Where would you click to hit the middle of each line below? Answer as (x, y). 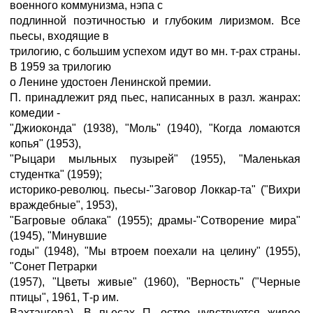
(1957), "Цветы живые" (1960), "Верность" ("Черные (155, 282)
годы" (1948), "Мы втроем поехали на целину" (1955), (155, 251)
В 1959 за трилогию (60, 67)
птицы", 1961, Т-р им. (64, 297)
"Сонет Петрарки (53, 267)
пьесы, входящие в (59, 36)
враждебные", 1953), (64, 205)
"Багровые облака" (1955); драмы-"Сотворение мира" (155, 220)
